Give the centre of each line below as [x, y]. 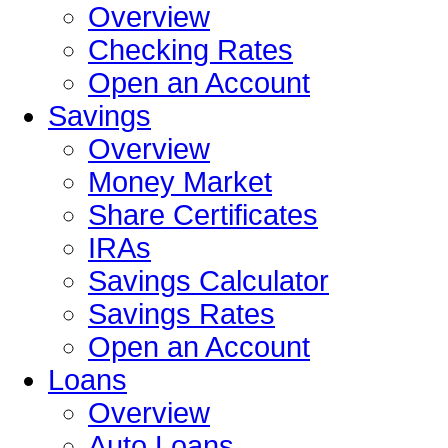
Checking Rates [190, 50]
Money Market [180, 182]
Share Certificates [203, 215]
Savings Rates [181, 314]
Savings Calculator [208, 281]
